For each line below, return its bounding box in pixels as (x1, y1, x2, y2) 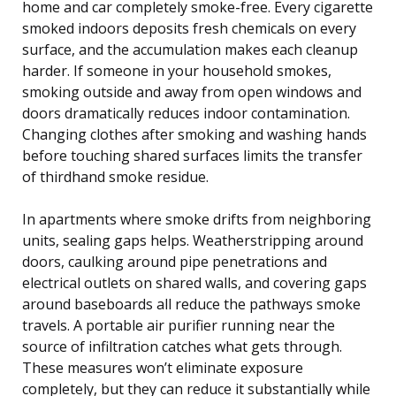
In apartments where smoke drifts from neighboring (22, 209, 371, 229)
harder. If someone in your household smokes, (22, 60, 331, 80)
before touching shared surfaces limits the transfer (22, 145, 362, 165)
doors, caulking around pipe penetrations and (22, 251, 327, 271)
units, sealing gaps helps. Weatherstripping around (22, 230, 363, 250)
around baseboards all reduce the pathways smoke (22, 293, 361, 314)
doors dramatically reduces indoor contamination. (22, 103, 350, 123)
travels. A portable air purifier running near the (22, 315, 335, 335)
